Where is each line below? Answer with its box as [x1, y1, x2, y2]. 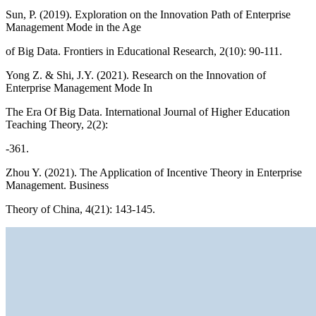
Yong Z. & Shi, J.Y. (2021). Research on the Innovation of [6, 69, 266, 82]
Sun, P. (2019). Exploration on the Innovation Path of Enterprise [6, 8, 291, 21]
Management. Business [6, 179, 109, 192]
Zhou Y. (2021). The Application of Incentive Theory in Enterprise [6, 166, 302, 179]
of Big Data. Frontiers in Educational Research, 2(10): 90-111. [6, 45, 282, 58]
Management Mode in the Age [6, 21, 141, 34]
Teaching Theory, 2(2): [6, 119, 108, 131]
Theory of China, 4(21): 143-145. [6, 203, 155, 216]
